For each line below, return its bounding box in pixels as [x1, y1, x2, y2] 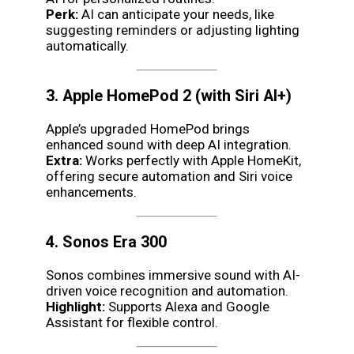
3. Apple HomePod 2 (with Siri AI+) [46, 86, 292, 105]
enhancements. [46, 183, 137, 200]
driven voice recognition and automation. [46, 282, 288, 299]
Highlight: [46, 298, 105, 314]
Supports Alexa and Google [105, 298, 269, 314]
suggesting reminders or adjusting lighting [46, 21, 299, 38]
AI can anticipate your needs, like [78, 6, 274, 22]
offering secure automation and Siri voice [46, 168, 292, 184]
